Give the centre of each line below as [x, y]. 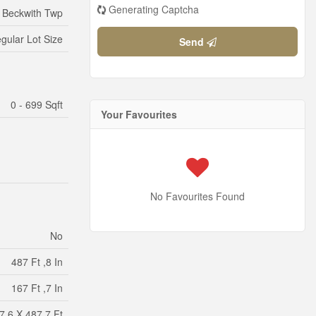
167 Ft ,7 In [37, 288]
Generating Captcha [154, 9]
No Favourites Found [197, 196]
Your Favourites [139, 115]
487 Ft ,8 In [37, 262]
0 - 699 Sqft [37, 104]
